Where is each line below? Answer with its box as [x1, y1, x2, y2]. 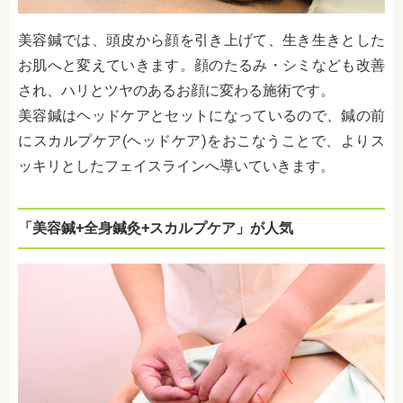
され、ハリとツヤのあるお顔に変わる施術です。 [18, 81, 335, 99]
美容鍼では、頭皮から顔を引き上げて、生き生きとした [18, 31, 385, 49]
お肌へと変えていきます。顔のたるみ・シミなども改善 [18, 56, 385, 74]
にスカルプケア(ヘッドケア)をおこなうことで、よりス [18, 131, 385, 149]
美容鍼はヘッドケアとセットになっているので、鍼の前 [18, 106, 385, 124]
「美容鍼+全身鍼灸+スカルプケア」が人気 [18, 219, 293, 237]
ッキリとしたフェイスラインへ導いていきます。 [18, 157, 335, 175]
